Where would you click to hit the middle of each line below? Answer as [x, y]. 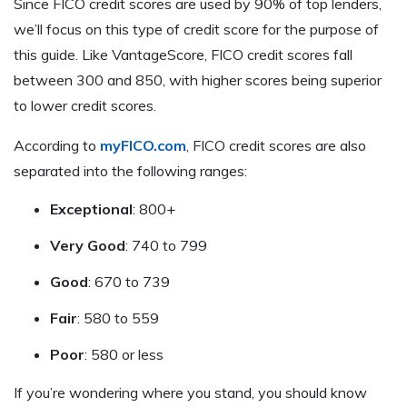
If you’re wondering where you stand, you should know [190, 392]
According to [57, 145]
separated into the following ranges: [130, 170]
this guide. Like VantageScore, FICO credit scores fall [183, 54]
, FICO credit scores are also [276, 145]
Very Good [88, 245]
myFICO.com [143, 145]
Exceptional [91, 208]
